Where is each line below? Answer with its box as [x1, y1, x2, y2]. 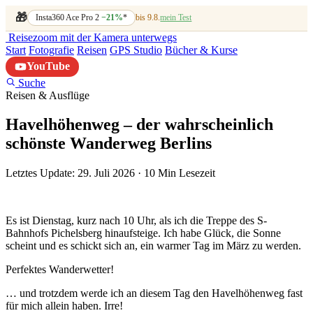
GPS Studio [110, 43, 162, 56]
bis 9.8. [136, 13, 161, 23]
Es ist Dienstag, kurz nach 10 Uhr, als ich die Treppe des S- [6, 214, 267, 227]
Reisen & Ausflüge [6, 89, 89, 101]
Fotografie [29, 43, 74, 56]
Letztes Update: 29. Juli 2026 [6, 167, 138, 180]
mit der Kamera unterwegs [60, 31, 177, 43]
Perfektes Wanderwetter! [6, 263, 114, 276]
